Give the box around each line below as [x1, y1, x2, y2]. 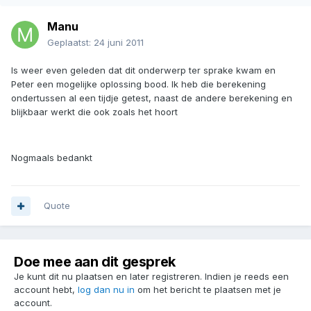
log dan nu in [78, 284, 135, 296]
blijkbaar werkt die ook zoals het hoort [11, 106, 178, 118]
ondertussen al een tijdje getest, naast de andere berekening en [11, 92, 292, 104]
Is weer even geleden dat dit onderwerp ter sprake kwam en [11, 65, 276, 76]
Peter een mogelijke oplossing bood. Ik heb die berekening [11, 78, 266, 90]
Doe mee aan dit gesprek [14, 253, 176, 271]
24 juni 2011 [94, 37, 144, 49]
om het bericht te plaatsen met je [135, 284, 281, 296]
